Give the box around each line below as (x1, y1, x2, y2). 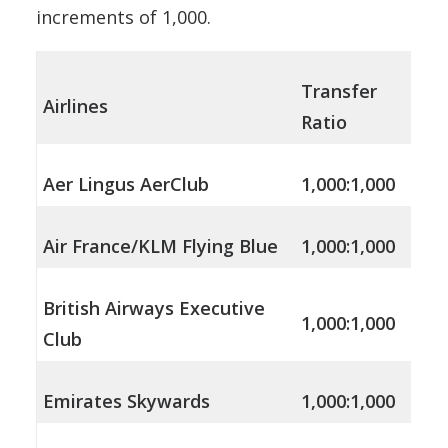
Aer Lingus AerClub (43, 172, 209, 197)
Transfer (301, 79, 377, 104)
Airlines (43, 94, 108, 119)
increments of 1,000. (36, 5, 211, 30)
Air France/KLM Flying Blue (43, 234, 278, 259)
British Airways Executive (43, 296, 265, 321)
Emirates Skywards (43, 389, 210, 414)
